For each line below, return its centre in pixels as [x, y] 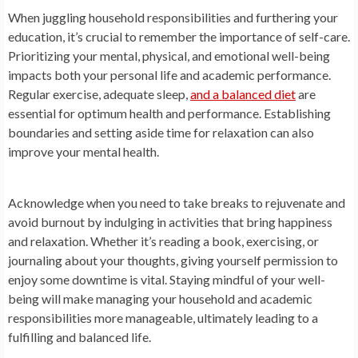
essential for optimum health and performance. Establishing [169, 113]
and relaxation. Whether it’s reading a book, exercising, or [163, 241]
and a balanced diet [243, 93]
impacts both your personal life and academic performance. [169, 74]
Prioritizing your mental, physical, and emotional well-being [169, 55]
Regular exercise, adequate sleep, [99, 93]
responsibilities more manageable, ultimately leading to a [163, 317]
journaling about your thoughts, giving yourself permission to [173, 260]
